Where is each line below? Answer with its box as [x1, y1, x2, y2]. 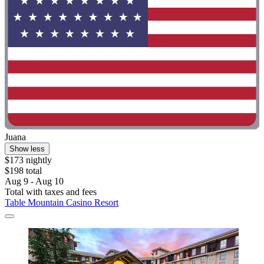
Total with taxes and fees [5, 187, 97, 197]
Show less [9, 144, 45, 154]
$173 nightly [5, 155, 52, 166]
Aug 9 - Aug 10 [5, 176, 64, 187]
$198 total [5, 166, 42, 176]
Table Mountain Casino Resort [5, 197, 118, 208]
